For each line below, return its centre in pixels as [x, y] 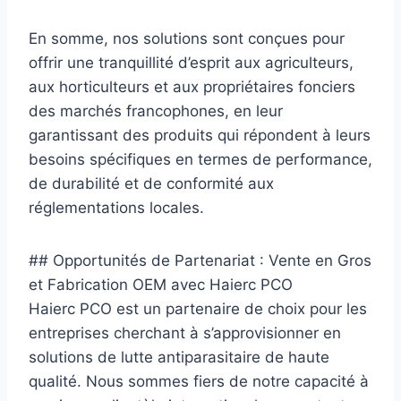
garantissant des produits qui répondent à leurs [200, 135]
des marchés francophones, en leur [156, 111]
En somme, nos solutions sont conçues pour [187, 38]
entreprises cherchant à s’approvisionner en [185, 333]
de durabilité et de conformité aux [151, 183]
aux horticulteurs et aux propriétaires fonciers [192, 86]
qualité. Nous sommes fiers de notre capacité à [199, 381]
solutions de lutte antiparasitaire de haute [179, 357]
